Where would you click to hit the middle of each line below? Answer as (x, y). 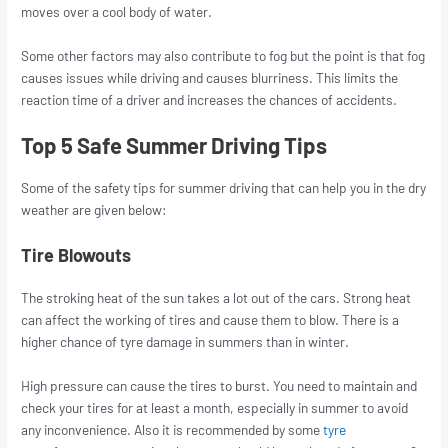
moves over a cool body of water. (117, 12)
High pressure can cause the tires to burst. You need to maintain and (219, 385)
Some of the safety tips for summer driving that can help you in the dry (224, 187)
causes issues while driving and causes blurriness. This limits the (210, 77)
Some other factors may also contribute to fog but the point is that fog (223, 55)
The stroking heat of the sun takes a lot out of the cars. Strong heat (216, 297)
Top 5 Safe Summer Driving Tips (174, 144)
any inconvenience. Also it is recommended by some (172, 429)
